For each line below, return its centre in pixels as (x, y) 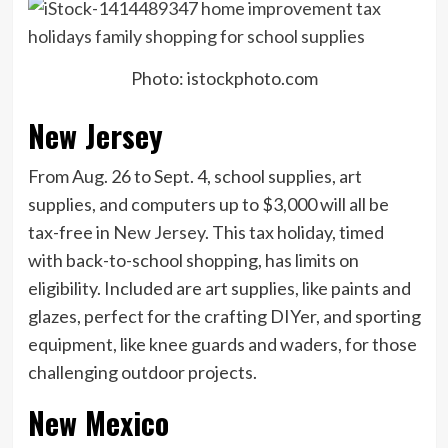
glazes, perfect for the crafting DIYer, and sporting (224, 316)
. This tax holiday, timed (294, 232)
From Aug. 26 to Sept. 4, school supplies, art (194, 176)
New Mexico (98, 423)
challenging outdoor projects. (142, 372)
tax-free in (70, 232)
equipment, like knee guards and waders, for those (222, 344)
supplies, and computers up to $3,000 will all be (208, 204)
